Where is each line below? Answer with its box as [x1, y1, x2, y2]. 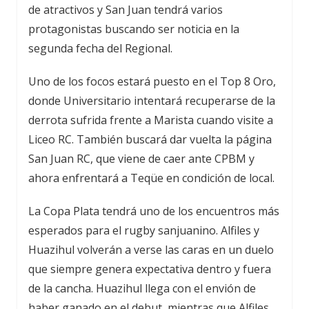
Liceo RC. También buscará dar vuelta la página [28, 132, 272, 147]
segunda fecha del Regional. [28, 41, 172, 56]
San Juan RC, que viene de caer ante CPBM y [28, 151, 255, 166]
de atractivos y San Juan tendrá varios [28, 2, 223, 17]
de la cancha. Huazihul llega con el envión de [28, 281, 256, 296]
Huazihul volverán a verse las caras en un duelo [28, 242, 274, 257]
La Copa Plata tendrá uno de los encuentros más [28, 203, 279, 219]
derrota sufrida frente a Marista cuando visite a [28, 112, 273, 128]
